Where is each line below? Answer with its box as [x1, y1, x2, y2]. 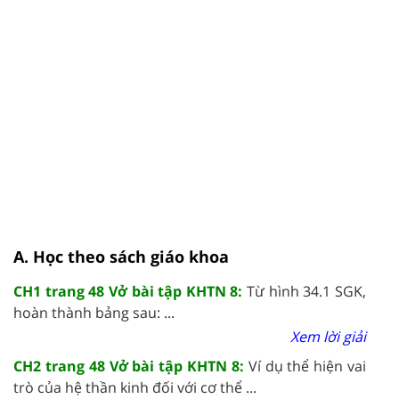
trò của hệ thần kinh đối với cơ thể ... [13, 377, 256, 397]
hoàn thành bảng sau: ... [13, 302, 175, 322]
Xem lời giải [290, 326, 366, 346]
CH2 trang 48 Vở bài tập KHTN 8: [13, 355, 248, 376]
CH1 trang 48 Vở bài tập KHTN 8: [13, 281, 248, 301]
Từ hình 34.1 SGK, [247, 281, 367, 301]
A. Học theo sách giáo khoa [13, 245, 229, 267]
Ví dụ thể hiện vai [248, 355, 367, 376]
